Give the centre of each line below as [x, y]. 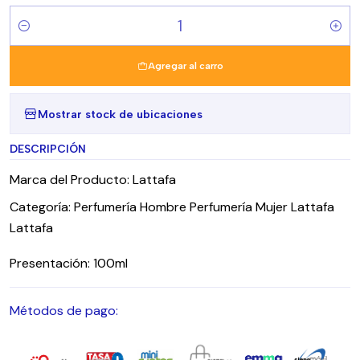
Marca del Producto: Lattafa [93, 180]
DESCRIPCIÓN [48, 149]
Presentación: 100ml [69, 263]
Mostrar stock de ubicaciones [120, 114]
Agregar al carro [185, 66]
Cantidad [35, 35]
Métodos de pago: [64, 311]
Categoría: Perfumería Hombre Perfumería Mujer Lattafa [172, 207]
